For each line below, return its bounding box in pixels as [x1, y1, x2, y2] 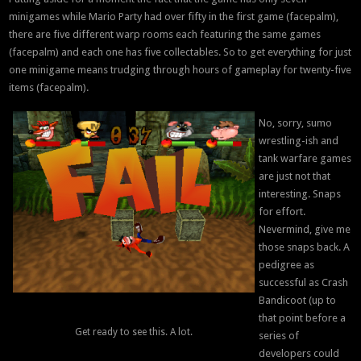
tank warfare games [259, 152, 352, 165]
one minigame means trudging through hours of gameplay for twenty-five [9, 64, 352, 77]
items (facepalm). [9, 81, 89, 94]
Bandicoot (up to [259, 294, 337, 307]
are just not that [259, 170, 331, 183]
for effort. [259, 205, 306, 218]
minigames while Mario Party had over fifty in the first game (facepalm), [9, 10, 339, 23]
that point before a [259, 312, 346, 325]
